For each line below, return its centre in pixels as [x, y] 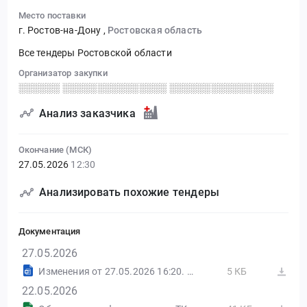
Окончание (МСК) [55, 150]
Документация [49, 232]
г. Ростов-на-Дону [61, 30]
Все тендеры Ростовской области [95, 53]
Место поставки [52, 15]
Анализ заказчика [87, 113]
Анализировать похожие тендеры [130, 193]
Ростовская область [155, 30]
